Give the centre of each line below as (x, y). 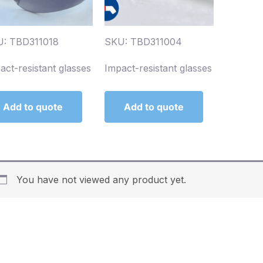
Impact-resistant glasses (158, 68)
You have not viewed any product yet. (101, 180)
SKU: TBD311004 (143, 42)
